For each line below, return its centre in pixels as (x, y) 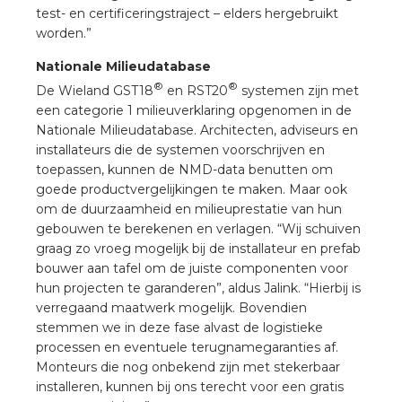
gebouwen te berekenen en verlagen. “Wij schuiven (198, 228)
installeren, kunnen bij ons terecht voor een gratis (190, 386)
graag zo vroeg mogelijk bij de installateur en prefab (198, 248)
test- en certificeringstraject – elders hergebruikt (187, 13)
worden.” (64, 33)
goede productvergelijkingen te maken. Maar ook (192, 189)
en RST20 (196, 90)
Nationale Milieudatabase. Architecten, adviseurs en (197, 130)
